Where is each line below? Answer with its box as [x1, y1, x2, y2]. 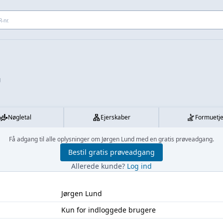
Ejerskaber [100, 113, 130, 121]
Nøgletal [8, 113, 32, 121]
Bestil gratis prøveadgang [68, 147, 155, 157]
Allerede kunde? [71, 161, 127, 171]
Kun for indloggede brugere [61, 205, 156, 215]
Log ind [127, 161, 152, 171]
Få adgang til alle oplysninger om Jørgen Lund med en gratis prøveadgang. [9, 135, 214, 143]
